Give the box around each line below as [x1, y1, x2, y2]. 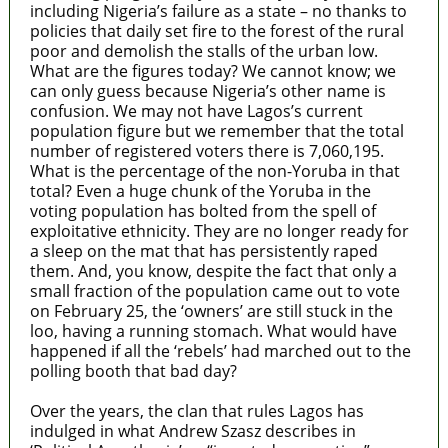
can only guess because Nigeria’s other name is [29, 79, 386, 102]
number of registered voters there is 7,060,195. [29, 139, 384, 162]
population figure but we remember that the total [29, 119, 404, 142]
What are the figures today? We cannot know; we [29, 59, 396, 82]
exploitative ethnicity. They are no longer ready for [29, 219, 409, 242]
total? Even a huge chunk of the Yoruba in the [29, 179, 371, 202]
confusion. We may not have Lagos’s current [29, 99, 363, 122]
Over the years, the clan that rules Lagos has [29, 399, 364, 422]
